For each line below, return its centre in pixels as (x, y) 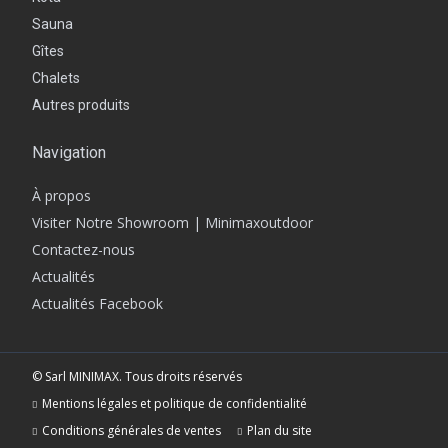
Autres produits (81, 105)
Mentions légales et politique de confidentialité (175, 404)
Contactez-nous (84, 250)
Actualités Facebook (98, 304)
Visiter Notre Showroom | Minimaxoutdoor (173, 223)
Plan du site (280, 431)
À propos (62, 196)
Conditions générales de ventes (132, 431)
